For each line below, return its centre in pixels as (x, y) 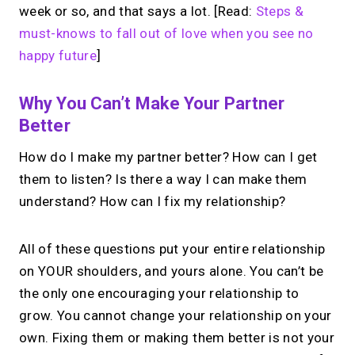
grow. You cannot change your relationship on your (176, 316)
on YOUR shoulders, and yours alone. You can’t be (172, 271)
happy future (58, 56)
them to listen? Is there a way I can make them (163, 179)
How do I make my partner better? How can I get (168, 157)
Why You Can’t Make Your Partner (152, 104)
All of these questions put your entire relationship (172, 249)
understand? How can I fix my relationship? (153, 202)
